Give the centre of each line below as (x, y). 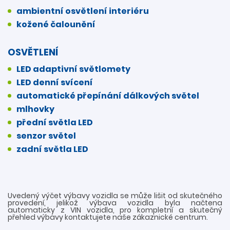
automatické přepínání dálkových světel (108, 95)
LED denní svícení (55, 82)
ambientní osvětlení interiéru (83, 11)
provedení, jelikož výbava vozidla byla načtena (115, 203)
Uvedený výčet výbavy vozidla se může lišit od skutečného (115, 195)
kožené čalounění (56, 24)
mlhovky (35, 109)
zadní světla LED (52, 149)
